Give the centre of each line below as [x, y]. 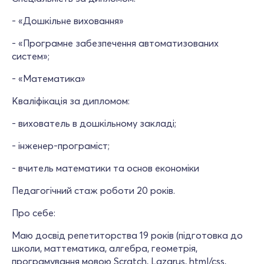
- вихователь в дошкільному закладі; [94, 123]
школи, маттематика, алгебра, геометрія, [105, 248]
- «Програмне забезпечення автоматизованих [115, 43]
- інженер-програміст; [61, 146]
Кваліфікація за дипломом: [71, 101]
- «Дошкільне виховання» [68, 21]
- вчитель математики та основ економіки [105, 168]
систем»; [31, 56]
